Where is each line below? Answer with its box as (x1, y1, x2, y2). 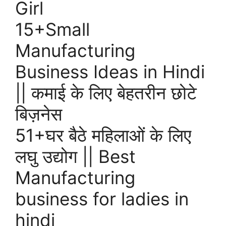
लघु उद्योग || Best (15, 146, 136, 167)
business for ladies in (15, 188, 189, 210)
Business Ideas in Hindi (15, 61, 205, 83)
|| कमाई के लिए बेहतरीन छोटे (15, 82, 197, 104)
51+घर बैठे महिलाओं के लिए (15, 125, 191, 146)
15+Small (15, 19, 90, 40)
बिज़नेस (15, 103, 62, 125)
